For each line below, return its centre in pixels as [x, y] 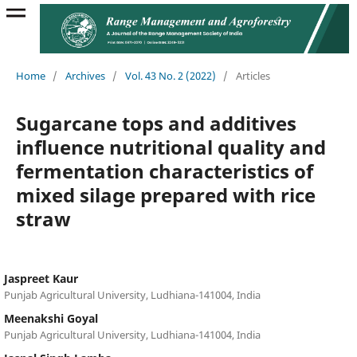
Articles [253, 75]
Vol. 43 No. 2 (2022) [170, 75]
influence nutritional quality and [171, 147]
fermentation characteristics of [164, 171]
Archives [85, 75]
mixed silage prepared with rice [165, 194]
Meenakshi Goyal [51, 318]
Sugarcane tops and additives [156, 123]
